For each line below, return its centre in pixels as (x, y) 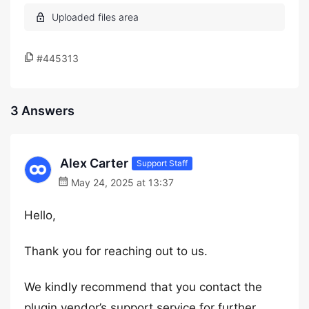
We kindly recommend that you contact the (143, 287)
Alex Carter (94, 163)
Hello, (40, 215)
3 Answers (42, 111)
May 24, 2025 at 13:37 (121, 182)
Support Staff (162, 163)
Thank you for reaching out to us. (116, 251)
